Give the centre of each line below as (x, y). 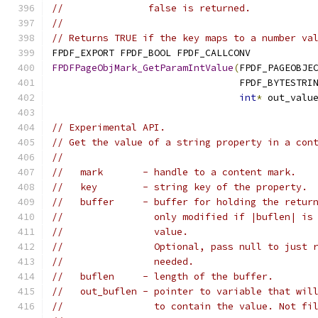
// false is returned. (151, 8)
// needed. (123, 262)
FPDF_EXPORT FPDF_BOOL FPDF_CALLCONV (151, 53)
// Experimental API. (109, 127)
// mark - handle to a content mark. (174, 172)
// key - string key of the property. (180, 187)
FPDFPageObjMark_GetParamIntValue (143, 68)
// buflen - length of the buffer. (163, 276)
